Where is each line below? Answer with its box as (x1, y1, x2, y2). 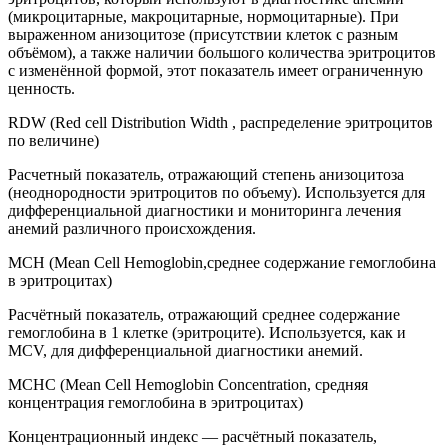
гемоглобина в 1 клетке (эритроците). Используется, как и (8, 323, 406, 341)
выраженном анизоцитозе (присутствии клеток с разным (8, 25, 398, 43)
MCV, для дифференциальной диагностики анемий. (8, 341, 363, 359)
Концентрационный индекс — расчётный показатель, (8, 427, 377, 445)
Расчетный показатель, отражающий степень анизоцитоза (8, 165, 404, 183)
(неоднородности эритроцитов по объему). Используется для (8, 183, 425, 201)
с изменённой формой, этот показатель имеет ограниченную (8, 61, 423, 79)
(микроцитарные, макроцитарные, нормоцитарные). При (8, 7, 399, 25)
